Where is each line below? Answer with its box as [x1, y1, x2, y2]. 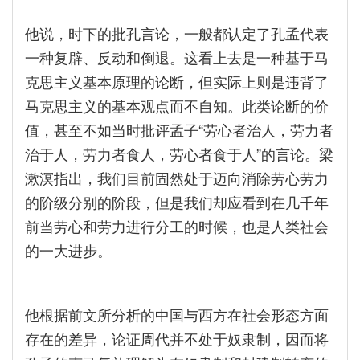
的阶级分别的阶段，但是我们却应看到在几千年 [25, 191, 329, 212]
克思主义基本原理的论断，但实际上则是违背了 [25, 71, 329, 92]
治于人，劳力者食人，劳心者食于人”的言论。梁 [25, 143, 333, 164]
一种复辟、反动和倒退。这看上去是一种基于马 [25, 47, 329, 67]
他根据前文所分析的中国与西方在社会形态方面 [25, 304, 329, 325]
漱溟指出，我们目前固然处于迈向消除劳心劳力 [25, 167, 329, 188]
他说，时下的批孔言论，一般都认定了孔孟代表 [25, 22, 329, 43]
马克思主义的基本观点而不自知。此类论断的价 [25, 95, 329, 116]
